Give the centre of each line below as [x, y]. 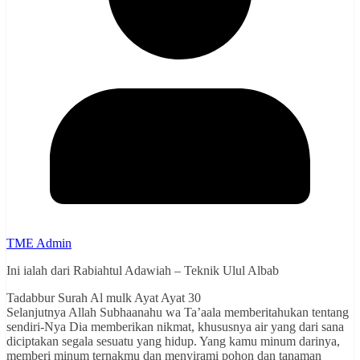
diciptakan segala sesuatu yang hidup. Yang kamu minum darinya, [173, 342]
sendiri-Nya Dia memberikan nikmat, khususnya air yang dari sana [175, 327]
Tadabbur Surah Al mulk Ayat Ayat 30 [104, 298]
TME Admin [39, 243]
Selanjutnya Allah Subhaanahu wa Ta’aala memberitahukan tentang [178, 313]
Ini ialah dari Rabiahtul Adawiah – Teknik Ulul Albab [143, 271]
